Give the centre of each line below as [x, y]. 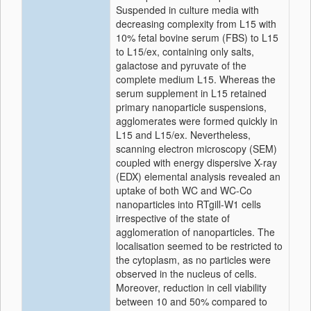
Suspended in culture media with [187, 10]
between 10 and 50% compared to [192, 301]
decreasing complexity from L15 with [196, 24]
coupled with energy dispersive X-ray [196, 162]
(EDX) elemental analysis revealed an [198, 176]
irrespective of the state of [173, 218]
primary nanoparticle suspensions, [191, 107]
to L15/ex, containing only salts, [185, 51]
